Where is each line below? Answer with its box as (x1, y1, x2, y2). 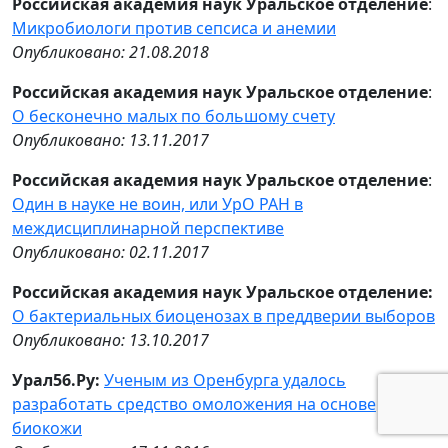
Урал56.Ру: (12, 369, 104, 391)
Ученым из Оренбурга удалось (104, 369, 346, 391)
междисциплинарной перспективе (12, 217, 284, 239)
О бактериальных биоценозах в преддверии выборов (12, 305, 435, 327)
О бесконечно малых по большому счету (12, 105, 335, 127)
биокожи (12, 417, 82, 439)
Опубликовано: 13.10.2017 (12, 329, 209, 351)
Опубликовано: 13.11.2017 (12, 129, 209, 151)
